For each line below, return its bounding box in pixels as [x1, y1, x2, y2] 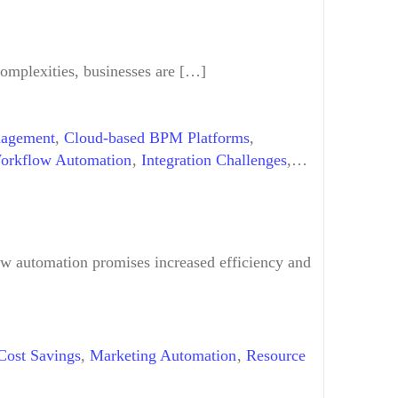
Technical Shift [125, 173, 223, 192]
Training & [232, 173, 303, 192]
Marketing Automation [90, 346, 237, 364]
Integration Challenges [141, 151, 287, 170]
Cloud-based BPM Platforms [64, 129, 250, 147]
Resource [246, 346, 306, 364]
